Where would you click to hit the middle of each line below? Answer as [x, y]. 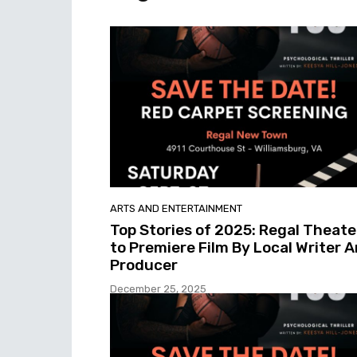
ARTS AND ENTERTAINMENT [176, 208]
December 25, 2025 [158, 288]
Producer [144, 265]
